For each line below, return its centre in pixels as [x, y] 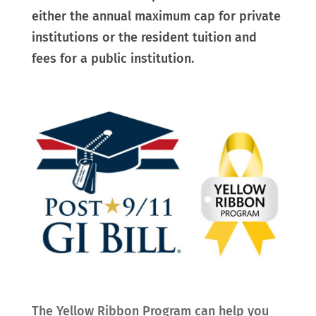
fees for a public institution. [113, 58]
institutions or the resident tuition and [144, 37]
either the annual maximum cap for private [156, 16]
